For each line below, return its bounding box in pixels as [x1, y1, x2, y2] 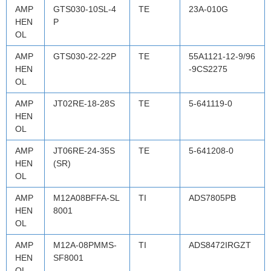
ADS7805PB [189, 192, 236, 203]
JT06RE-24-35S [53, 145, 115, 155]
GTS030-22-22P [53, 51, 116, 61]
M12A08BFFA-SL [53, 192, 120, 203]
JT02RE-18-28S [53, 98, 115, 108]
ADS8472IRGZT [189, 240, 251, 250]
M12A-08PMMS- [53, 240, 117, 250]
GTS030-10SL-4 [53, 4, 116, 14]
